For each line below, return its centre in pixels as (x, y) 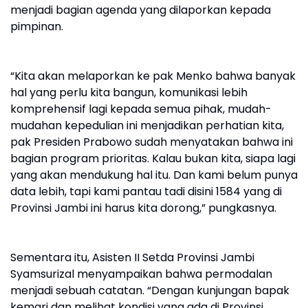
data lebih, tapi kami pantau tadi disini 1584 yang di (146, 191)
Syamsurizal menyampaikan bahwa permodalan (141, 274)
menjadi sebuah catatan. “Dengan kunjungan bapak (150, 290)
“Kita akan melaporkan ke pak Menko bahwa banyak (153, 76)
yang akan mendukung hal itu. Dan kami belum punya (154, 175)
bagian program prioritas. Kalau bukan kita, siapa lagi (153, 158)
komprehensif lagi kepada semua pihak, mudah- (141, 109)
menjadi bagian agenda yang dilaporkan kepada (141, 10)
